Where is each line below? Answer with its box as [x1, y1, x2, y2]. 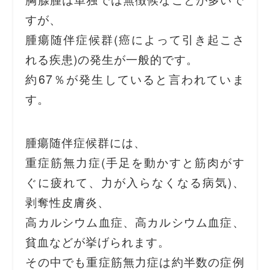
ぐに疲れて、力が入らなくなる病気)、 [25, 173, 245, 190]
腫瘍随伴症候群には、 [25, 133, 146, 150]
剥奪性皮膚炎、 [25, 193, 110, 210]
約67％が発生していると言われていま [25, 71, 245, 87]
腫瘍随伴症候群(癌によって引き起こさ [25, 31, 245, 48]
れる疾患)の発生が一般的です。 [25, 51, 198, 67]
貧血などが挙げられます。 [25, 233, 170, 250]
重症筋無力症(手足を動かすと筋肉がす [25, 153, 245, 170]
